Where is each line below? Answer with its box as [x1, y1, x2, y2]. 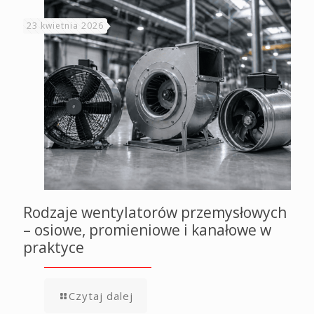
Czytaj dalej [69, 289, 133, 303]
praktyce [23, 238, 84, 257]
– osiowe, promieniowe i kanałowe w [23, 220, 271, 240]
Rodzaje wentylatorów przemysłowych [23, 203, 287, 222]
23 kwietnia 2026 [27, 20, 104, 32]
